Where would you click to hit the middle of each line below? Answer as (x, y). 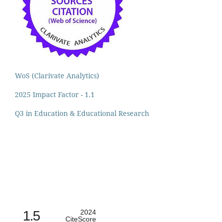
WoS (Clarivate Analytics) (57, 75)
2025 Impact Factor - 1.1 (55, 94)
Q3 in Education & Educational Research (82, 113)
